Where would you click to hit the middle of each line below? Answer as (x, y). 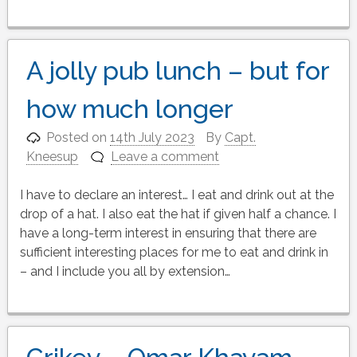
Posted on (78, 138)
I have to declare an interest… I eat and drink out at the (177, 195)
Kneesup (52, 157)
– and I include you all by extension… (125, 272)
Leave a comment (165, 157)
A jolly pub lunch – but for (177, 71)
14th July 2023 (153, 138)
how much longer (129, 109)
